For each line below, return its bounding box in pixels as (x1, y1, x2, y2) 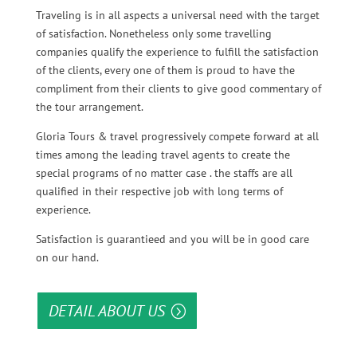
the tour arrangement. (35, 100, 143, 115)
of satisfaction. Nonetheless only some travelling (35, 26, 272, 41)
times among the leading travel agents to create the (35, 147, 290, 163)
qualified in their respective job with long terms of (35, 184, 283, 199)
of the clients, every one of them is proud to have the (35, 63, 295, 78)
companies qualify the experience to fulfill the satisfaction (35, 45, 319, 60)
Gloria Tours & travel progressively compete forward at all (35, 129, 319, 144)
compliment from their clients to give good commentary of (35, 81, 321, 96)
